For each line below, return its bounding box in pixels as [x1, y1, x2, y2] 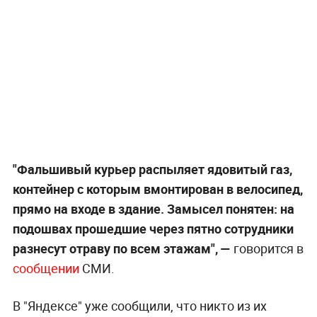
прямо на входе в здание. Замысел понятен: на [12, 200, 294, 218]
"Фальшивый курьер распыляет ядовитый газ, [12, 161, 292, 178]
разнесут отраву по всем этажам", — [12, 240, 231, 258]
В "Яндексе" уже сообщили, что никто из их [12, 297, 267, 315]
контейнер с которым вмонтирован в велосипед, [12, 180, 303, 198]
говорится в [230, 240, 304, 258]
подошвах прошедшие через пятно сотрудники [12, 220, 294, 238]
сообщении [12, 260, 79, 277]
